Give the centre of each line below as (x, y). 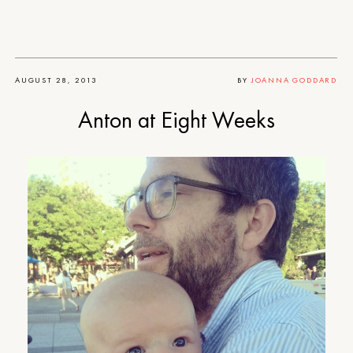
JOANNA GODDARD (294, 80)
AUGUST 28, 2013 (56, 80)
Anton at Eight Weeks (176, 120)
